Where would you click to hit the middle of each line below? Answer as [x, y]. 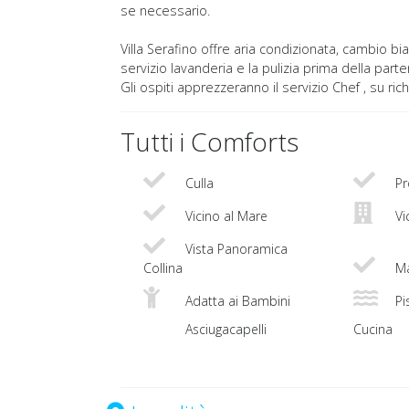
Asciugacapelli [224, 330]
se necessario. [165, 11]
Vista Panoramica [235, 249]
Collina [163, 268]
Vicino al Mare [225, 216]
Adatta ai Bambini [236, 301]
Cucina [373, 330]
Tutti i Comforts [210, 142]
